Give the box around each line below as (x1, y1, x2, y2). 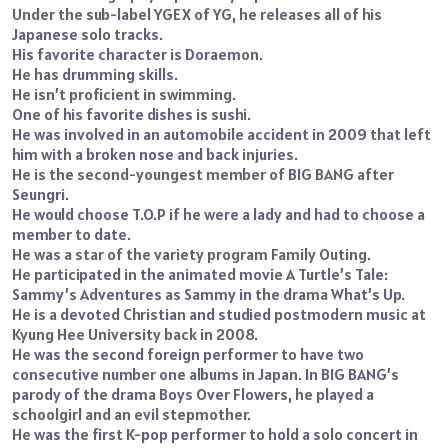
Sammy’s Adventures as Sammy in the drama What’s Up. (12, 283, 405, 304)
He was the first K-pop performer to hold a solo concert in (12, 423, 418, 444)
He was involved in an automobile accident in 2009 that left (12, 123, 431, 144)
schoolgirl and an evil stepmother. (12, 403, 251, 424)
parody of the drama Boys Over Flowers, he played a (12, 383, 374, 404)
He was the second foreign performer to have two (12, 343, 364, 364)
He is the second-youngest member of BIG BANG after (12, 163, 394, 184)
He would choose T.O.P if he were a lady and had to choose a (12, 203, 425, 224)
